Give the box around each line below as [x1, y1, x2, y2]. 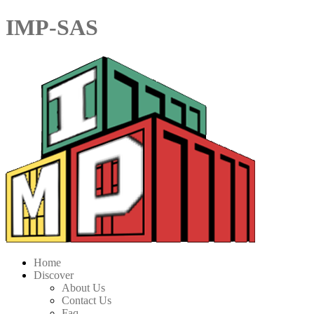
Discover [34, 268, 74, 281]
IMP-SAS [6, 15, 98, 41]
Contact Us [62, 294, 111, 306]
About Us [62, 281, 105, 294]
